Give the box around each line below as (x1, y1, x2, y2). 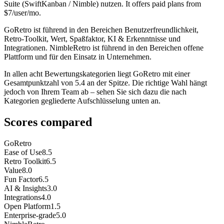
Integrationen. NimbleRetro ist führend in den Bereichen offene (4, 43, 203, 52)
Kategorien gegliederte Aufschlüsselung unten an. (4, 96, 160, 105)
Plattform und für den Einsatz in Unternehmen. (4, 52, 151, 61)
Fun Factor (4, 175, 38, 184)
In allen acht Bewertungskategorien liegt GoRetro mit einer (4, 69, 190, 78)
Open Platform (4, 202, 50, 211)
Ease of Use (4, 148, 42, 157)
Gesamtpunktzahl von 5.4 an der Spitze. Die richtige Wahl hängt (4, 78, 207, 87)
